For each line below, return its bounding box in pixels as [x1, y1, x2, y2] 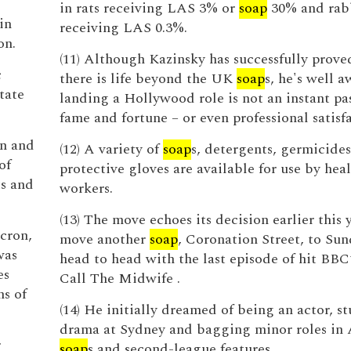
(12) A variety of [59, 139, 163, 160]
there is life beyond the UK [59, 68, 237, 89]
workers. [59, 178, 113, 199]
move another [59, 229, 150, 250]
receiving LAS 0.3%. [59, 17, 187, 38]
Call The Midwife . [59, 268, 180, 289]
